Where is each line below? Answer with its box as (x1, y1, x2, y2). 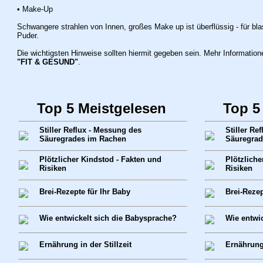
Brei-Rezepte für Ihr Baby (39, 187, 130, 196)
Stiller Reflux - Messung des (39, 126, 141, 134)
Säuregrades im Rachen (39, 134, 126, 143)
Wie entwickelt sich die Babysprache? (39, 214, 177, 222)
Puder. (16, 31, 39, 40)
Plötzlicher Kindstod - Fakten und (39, 155, 161, 164)
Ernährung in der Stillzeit (39, 240, 131, 249)
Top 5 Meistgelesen (36, 100, 166, 116)
